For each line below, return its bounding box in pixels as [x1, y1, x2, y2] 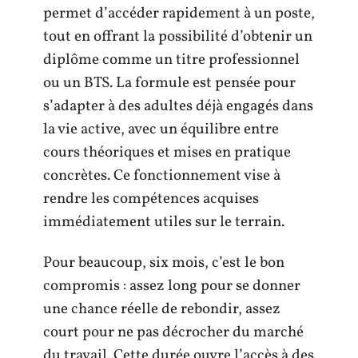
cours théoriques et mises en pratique [43, 141, 291, 163]
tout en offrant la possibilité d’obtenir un [43, 26, 312, 47]
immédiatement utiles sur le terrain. [43, 211, 284, 233]
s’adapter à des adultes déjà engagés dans [43, 95, 313, 117]
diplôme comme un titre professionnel [43, 49, 300, 70]
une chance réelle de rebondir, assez [43, 299, 280, 320]
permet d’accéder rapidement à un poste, [43, 2, 315, 24]
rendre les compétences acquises [43, 188, 259, 209]
